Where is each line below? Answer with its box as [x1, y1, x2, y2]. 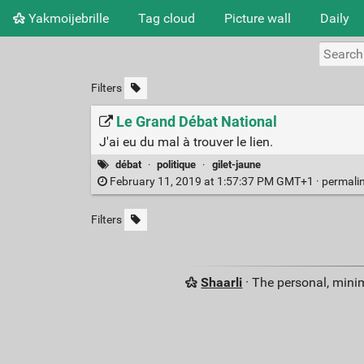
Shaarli [201, 275, 243, 291]
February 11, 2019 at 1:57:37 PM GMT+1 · [106, 175, 322, 189]
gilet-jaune [211, 158, 261, 171]
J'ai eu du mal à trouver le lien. [98, 133, 273, 149]
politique [157, 158, 197, 171]
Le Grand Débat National [115, 112, 277, 131]
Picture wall [224, 10, 291, 26]
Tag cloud [138, 10, 195, 26]
